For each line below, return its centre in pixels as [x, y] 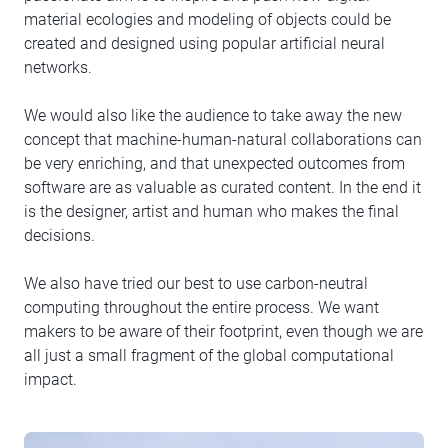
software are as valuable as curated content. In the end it [222, 187]
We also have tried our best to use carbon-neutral [196, 283]
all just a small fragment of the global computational [209, 355]
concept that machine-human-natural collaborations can [223, 139]
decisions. [59, 235]
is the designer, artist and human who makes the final [211, 211]
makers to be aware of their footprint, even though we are [223, 331]
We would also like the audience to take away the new [213, 115]
